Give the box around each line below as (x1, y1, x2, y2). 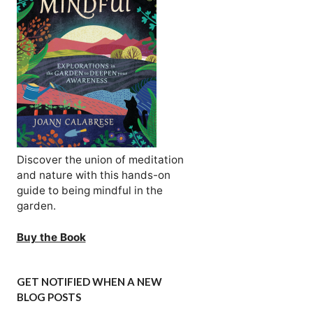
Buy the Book (16, 230, 86, 244)
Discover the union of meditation (16, 153, 184, 166)
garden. (16, 199, 56, 212)
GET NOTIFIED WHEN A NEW (16, 275, 162, 288)
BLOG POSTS (16, 290, 81, 303)
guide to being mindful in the (16, 184, 163, 197)
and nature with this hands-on (16, 168, 170, 182)
